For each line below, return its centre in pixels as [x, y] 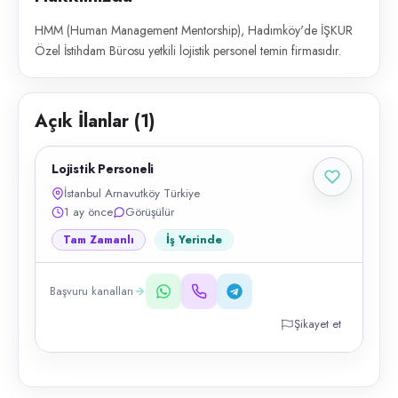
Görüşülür [150, 212]
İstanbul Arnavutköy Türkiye [132, 193]
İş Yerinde [194, 240]
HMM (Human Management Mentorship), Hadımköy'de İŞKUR [194, 30]
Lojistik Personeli [103, 169]
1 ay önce [88, 212]
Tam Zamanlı [99, 240]
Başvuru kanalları [92, 291]
